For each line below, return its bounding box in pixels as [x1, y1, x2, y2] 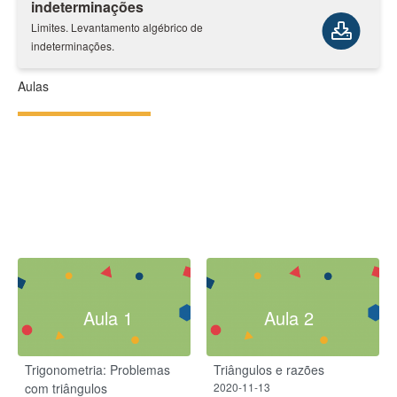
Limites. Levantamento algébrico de [31, 19, 203, 35]
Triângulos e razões [214, 360, 324, 378]
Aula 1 [83, 304, 133, 331]
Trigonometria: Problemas [25, 360, 170, 378]
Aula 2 [264, 304, 314, 331]
